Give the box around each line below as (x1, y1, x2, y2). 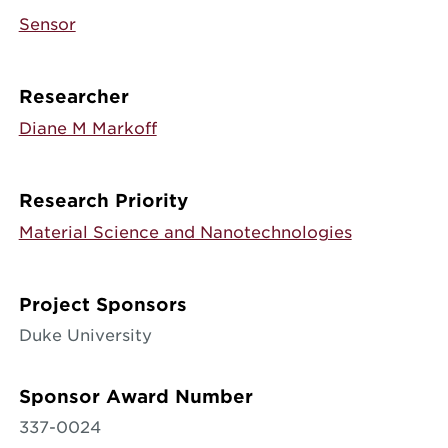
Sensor (18, 15, 76, 34)
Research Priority (18, 190, 188, 211)
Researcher (18, 86, 129, 107)
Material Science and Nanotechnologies (18, 223, 352, 242)
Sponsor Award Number (18, 386, 253, 407)
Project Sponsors (18, 294, 187, 315)
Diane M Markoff (18, 119, 157, 138)
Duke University (18, 326, 152, 345)
